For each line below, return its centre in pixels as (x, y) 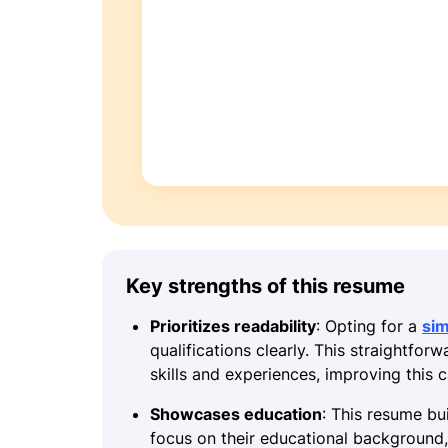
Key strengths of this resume (265, 285)
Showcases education (236, 413)
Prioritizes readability (233, 325)
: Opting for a (369, 325)
